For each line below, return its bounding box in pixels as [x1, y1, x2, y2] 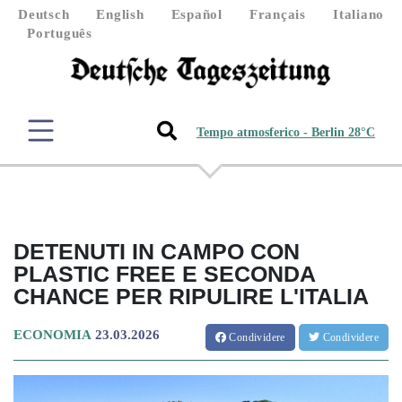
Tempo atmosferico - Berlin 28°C [197, 126, 375, 140]
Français [249, 7, 306, 22]
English [96, 7, 144, 22]
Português [27, 26, 92, 40]
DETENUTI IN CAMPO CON [13, 238, 300, 264]
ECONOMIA [13, 327, 92, 342]
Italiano [333, 7, 384, 22]
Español [170, 7, 223, 22]
